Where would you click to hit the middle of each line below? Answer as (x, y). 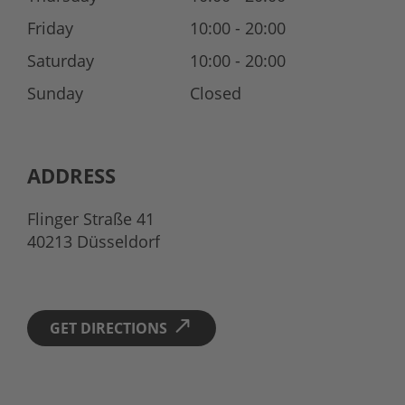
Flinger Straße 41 (90, 218)
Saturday (60, 60)
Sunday (55, 93)
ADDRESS (71, 175)
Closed (215, 93)
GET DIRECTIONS (110, 328)
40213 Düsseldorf (93, 241)
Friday (50, 28)
